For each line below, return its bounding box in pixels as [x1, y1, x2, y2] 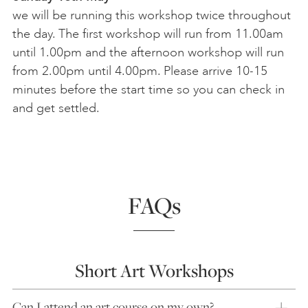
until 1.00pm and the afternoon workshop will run [12, 45, 284, 60]
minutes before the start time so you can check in [12, 82, 285, 98]
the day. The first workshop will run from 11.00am [12, 26, 283, 42]
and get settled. [12, 100, 100, 116]
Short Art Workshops [74, 258, 234, 284]
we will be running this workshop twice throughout [12, 8, 291, 23]
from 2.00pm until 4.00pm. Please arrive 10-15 [12, 63, 267, 79]
